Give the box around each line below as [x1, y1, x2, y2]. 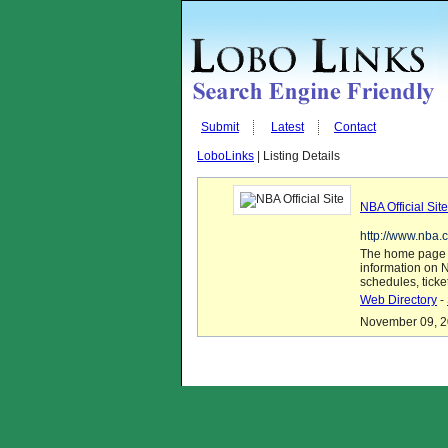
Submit [201, 120, 239, 134]
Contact [334, 120, 376, 134]
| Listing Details [254, 149, 340, 163]
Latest [271, 120, 304, 134]
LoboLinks [197, 149, 254, 163]
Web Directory [360, 293, 437, 307]
